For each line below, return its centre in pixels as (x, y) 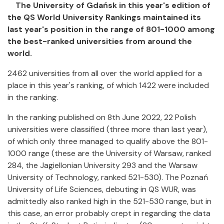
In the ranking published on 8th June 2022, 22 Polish (102, 117)
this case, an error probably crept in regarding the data (109, 213)
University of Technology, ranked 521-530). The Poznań (108, 177)
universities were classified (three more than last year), (107, 129)
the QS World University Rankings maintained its (104, 17)
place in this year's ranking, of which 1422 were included (108, 85)
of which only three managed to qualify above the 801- (108, 141)
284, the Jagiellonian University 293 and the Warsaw (102, 165)
